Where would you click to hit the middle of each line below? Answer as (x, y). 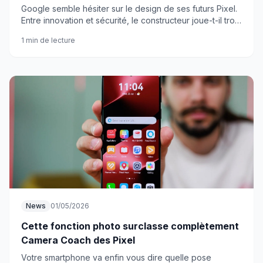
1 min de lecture (48, 40)
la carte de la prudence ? (70, 32)
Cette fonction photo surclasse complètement (130, 226)
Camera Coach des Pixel (78, 240)
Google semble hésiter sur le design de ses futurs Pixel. (129, 9)
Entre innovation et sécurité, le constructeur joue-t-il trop (131, 20)
